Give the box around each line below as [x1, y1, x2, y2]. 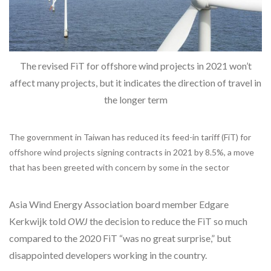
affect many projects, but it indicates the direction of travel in [10, 77, 261, 89]
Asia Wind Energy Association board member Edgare [9, 198, 229, 211]
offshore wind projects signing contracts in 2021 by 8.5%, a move [9, 147, 254, 158]
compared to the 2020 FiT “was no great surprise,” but [9, 232, 231, 244]
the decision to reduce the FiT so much [88, 215, 247, 227]
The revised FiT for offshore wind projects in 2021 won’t [19, 60, 252, 72]
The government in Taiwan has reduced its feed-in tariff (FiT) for [9, 132, 251, 143]
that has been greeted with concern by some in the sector [9, 162, 229, 173]
